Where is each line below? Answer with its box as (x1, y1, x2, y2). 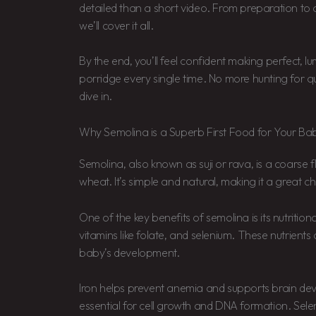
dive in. (79, 89, 112, 104)
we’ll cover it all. (79, 18, 154, 32)
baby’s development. (79, 245, 180, 260)
